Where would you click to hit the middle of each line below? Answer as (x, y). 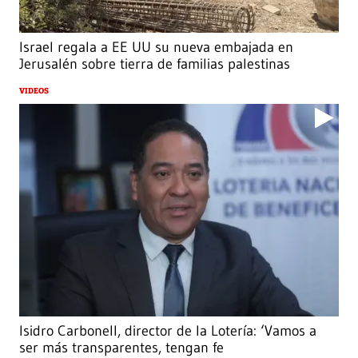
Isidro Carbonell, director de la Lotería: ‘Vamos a (168, 331)
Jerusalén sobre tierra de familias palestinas (155, 64)
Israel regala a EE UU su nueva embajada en (156, 47)
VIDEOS (34, 91)
